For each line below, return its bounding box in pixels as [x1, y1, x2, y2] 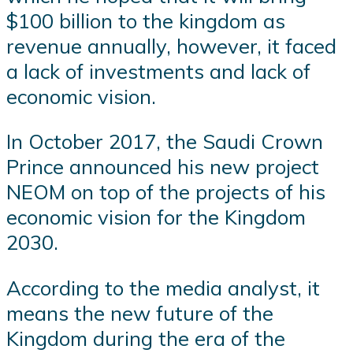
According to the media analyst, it [6, 274, 320, 300]
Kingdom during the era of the [6, 325, 285, 351]
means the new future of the [6, 299, 273, 325]
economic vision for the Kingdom [6, 204, 306, 230]
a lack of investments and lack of [6, 58, 310, 84]
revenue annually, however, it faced [6, 32, 336, 58]
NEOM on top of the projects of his [6, 179, 325, 205]
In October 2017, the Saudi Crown [6, 128, 323, 154]
